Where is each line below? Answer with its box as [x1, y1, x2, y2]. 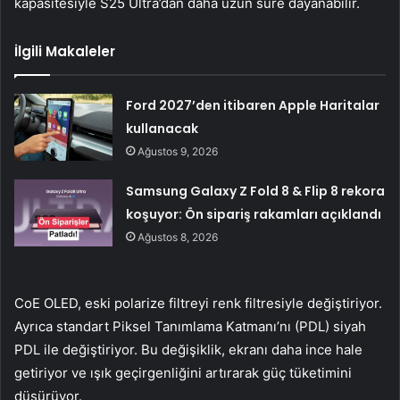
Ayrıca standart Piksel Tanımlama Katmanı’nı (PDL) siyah [14, 317, 366, 335]
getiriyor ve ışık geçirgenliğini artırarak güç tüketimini [14, 363, 352, 381]
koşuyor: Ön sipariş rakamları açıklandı [126, 204, 382, 223]
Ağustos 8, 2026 [137, 229, 219, 244]
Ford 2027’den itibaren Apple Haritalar [126, 96, 380, 114]
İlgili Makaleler [14, 41, 115, 61]
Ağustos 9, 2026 [137, 144, 219, 158]
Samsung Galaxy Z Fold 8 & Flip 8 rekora [126, 181, 386, 200]
